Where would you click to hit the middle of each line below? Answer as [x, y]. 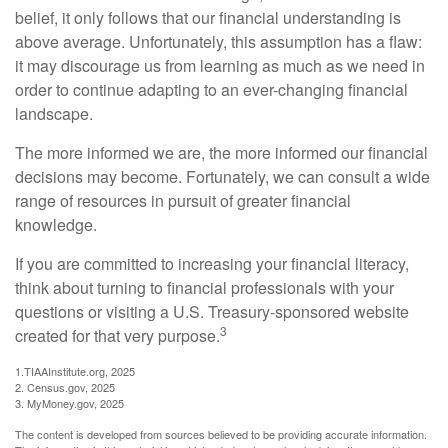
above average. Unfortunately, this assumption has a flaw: [218, 42]
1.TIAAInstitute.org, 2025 [75, 371]
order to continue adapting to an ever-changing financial [211, 90]
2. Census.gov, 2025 [65, 387]
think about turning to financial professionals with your [204, 288]
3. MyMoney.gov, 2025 [69, 403]
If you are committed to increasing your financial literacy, [212, 264]
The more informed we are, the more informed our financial [221, 153]
